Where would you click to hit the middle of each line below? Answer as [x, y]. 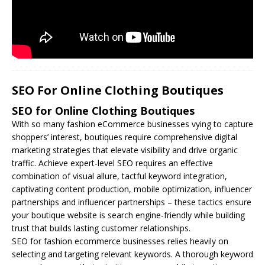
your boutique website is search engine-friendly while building [128, 215]
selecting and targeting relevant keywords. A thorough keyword [132, 254]
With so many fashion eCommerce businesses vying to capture [132, 124]
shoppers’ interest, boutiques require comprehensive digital [125, 137]
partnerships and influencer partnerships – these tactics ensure [132, 202]
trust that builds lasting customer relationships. [101, 228]
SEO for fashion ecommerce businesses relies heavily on [120, 241]
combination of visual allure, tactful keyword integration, [119, 176]
